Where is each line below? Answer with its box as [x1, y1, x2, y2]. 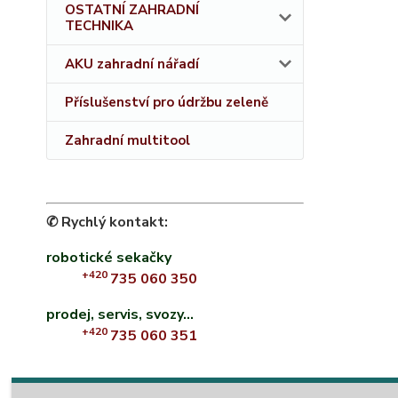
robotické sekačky [46, 248, 171, 267]
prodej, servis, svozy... [46, 305, 194, 324]
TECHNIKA [65, 17, 133, 35]
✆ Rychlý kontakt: [46, 212, 168, 232]
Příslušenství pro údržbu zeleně [65, 93, 268, 111]
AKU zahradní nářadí [65, 55, 199, 73]
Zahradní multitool [65, 131, 190, 149]
